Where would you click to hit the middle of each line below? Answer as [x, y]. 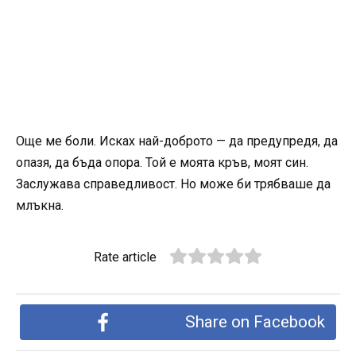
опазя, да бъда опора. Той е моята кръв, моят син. [162, 162]
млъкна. [40, 205]
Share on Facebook [255, 321]
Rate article [126, 257]
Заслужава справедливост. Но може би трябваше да [173, 184]
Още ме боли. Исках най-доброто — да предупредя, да [177, 141]
